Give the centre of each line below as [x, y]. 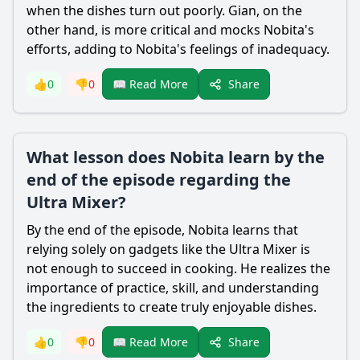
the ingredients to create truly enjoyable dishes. [172, 307]
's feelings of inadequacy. [253, 49]
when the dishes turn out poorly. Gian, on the [164, 10]
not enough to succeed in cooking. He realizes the [178, 268]
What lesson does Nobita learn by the [176, 157]
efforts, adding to [81, 49]
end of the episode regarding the [159, 180]
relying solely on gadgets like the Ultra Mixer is [168, 249]
